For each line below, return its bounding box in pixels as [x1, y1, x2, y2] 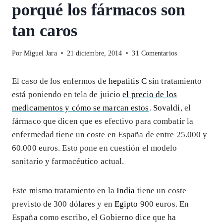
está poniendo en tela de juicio [12, 89, 123, 99]
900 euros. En [138, 199, 189, 209]
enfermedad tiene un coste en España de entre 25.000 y [12, 129, 208, 139]
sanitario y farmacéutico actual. [12, 156, 124, 166]
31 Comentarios [132, 49, 177, 57]
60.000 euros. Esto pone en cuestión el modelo [12, 143, 177, 153]
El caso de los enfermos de [12, 76, 109, 86]
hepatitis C [108, 76, 147, 86]
